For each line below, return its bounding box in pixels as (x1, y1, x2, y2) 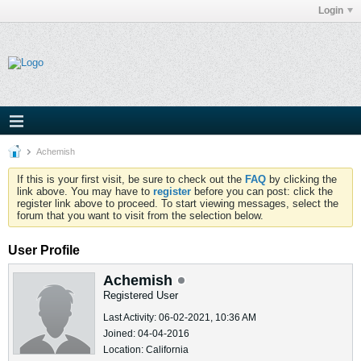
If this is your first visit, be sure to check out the (17, 173, 245, 185)
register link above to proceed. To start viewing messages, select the (17, 197, 338, 210)
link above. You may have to (17, 185, 153, 197)
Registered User (103, 289, 178, 301)
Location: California (103, 344, 189, 355)
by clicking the (266, 173, 337, 185)
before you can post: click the (191, 185, 333, 197)
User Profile (8, 243, 80, 257)
